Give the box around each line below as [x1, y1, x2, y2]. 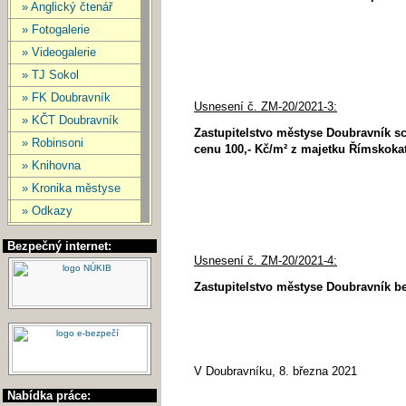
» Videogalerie [22, 45, 96, 59]
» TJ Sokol [22, 68, 79, 82]
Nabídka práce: [7, 389, 91, 402]
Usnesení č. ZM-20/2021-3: [194, 100, 337, 113]
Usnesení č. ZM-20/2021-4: [194, 254, 337, 267]
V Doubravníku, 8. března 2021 [194, 364, 357, 378]
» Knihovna [22, 159, 81, 172]
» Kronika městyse [22, 181, 121, 195]
